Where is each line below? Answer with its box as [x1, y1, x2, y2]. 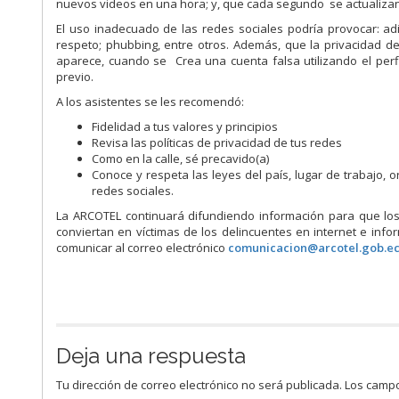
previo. [56, 69, 94, 85]
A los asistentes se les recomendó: [56, 94, 245, 110]
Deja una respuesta [56, 343, 247, 370]
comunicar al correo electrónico [56, 240, 229, 256]
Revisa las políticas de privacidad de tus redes [92, 134, 343, 151]
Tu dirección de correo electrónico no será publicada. [56, 377, 343, 394]
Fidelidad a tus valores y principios [92, 118, 279, 135]
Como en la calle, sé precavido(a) [92, 151, 270, 167]
